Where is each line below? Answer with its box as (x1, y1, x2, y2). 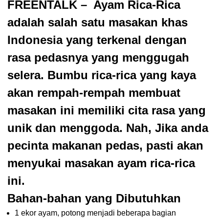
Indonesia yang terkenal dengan (7, 33, 187, 47)
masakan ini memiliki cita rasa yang (7, 104, 206, 117)
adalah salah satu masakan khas (7, 16, 188, 29)
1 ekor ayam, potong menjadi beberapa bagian (15, 209, 176, 218)
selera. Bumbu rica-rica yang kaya (7, 68, 196, 82)
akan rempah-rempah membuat (7, 86, 180, 100)
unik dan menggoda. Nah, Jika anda (7, 121, 208, 135)
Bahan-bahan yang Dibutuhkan (7, 192, 181, 205)
